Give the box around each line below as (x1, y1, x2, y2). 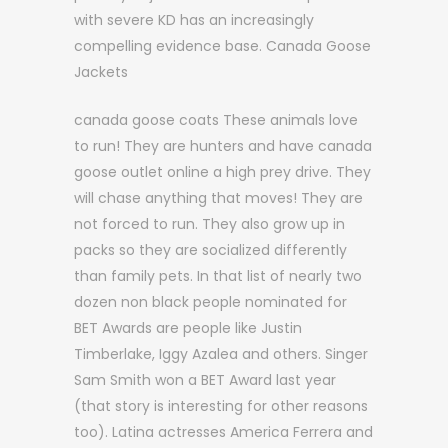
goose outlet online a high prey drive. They (74, 162, 371, 182)
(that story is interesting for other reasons (74, 396, 368, 416)
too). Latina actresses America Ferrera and (74, 422, 373, 442)
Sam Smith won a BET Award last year (74, 370, 336, 390)
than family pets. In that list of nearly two (74, 266, 362, 286)
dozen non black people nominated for (74, 292, 347, 312)
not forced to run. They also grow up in (74, 214, 345, 234)
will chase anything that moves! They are (74, 188, 363, 208)
